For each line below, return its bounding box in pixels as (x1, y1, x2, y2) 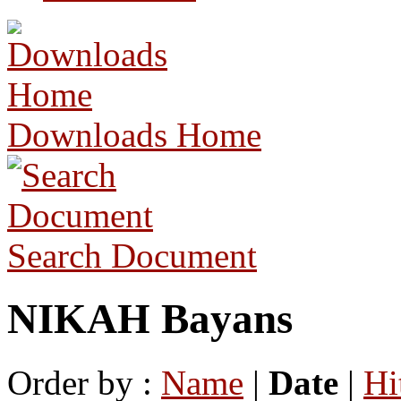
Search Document (7, 236, 257, 275)
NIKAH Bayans (7, 295, 293, 343)
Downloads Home (7, 115, 261, 154)
